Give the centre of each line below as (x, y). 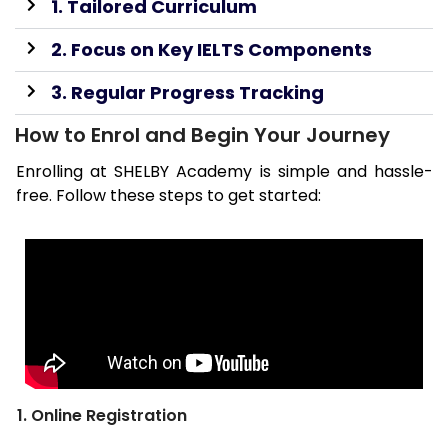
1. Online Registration (102, 416)
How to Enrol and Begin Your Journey (202, 135)
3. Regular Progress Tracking (187, 93)
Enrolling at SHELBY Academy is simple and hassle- (224, 172)
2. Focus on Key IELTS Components (211, 50)
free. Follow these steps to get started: (168, 196)
